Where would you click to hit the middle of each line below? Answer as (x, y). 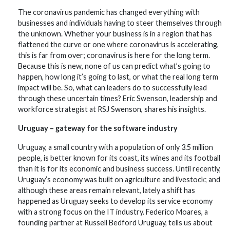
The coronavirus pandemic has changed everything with (109, 12)
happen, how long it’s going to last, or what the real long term (118, 77)
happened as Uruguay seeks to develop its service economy (115, 201)
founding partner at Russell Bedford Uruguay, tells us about (115, 223)
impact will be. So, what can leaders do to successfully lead (112, 88)
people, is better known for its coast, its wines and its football (119, 158)
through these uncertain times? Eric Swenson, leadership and (118, 98)
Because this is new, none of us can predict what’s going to (114, 66)
